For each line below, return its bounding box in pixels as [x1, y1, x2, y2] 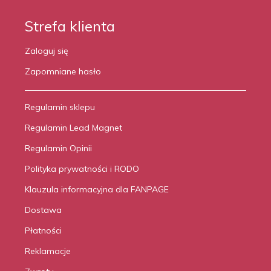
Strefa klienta [25, 17, 115, 35]
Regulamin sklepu [25, 102, 95, 113]
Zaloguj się [25, 45, 68, 56]
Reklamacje [25, 246, 71, 256]
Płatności [25, 225, 62, 236]
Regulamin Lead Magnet [25, 122, 122, 133]
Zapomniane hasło [25, 66, 101, 77]
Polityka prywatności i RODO [25, 163, 139, 174]
